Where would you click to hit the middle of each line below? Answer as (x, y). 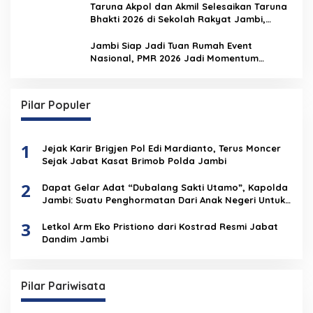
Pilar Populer (56, 104)
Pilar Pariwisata (63, 285)
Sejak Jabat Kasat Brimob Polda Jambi (134, 160)
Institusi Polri (73, 212)
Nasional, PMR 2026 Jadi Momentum (174, 58)
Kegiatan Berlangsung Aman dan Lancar (185, 31)
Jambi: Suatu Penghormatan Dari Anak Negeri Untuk (163, 199)
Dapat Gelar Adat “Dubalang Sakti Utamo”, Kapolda (165, 187)
